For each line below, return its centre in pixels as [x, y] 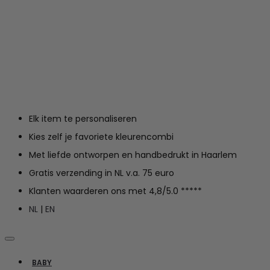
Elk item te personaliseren [83, 119]
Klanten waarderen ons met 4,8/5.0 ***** [115, 191]
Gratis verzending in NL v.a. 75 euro [102, 173]
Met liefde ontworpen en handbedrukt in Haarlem [133, 155]
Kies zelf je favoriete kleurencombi [101, 137]
